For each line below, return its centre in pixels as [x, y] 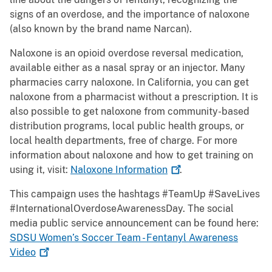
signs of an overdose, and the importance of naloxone [130, 15]
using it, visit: [40, 170]
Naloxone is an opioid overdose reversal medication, [127, 53]
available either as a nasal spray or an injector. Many [127, 68]
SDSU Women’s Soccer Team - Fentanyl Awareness [124, 238]
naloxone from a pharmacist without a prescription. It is [134, 97]
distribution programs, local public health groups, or [127, 126]
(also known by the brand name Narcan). [101, 29]
